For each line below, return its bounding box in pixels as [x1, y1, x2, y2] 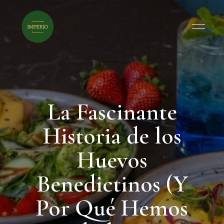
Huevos [76, 145, 147, 174]
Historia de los [42, 121, 181, 150]
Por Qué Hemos [36, 193, 188, 222]
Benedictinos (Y [36, 169, 188, 198]
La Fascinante [47, 97, 177, 126]
